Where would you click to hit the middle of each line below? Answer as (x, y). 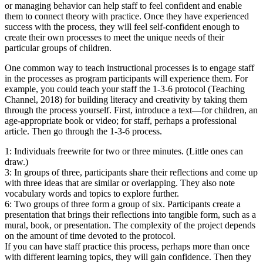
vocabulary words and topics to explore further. (92, 194)
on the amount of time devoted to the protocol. (90, 236)
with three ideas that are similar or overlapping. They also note (120, 183)
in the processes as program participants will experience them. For (126, 79)
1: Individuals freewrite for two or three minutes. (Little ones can (124, 151)
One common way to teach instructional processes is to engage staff (129, 68)
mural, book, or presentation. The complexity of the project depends (130, 225)
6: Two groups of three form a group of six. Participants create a (123, 204)
